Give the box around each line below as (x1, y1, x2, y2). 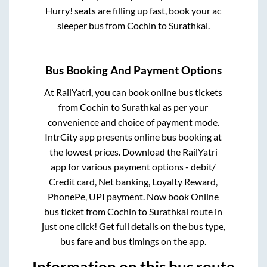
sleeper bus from (57, 20, 127, 32)
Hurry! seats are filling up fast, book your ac (45, 5, 222, 17)
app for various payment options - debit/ (51, 161, 216, 173)
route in (188, 206, 223, 218)
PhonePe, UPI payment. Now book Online (48, 191, 219, 203)
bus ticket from (44, 206, 108, 218)
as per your (161, 101, 209, 113)
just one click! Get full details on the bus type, (41, 221, 225, 232)
